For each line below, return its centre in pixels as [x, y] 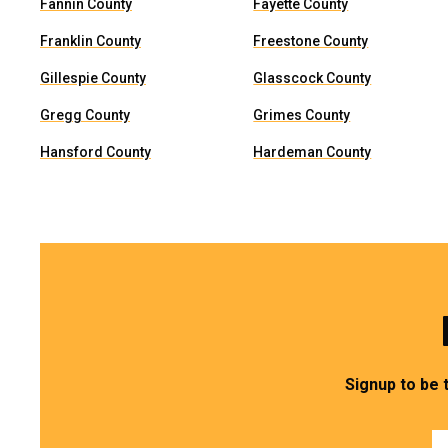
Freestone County [311, 41]
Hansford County [95, 152]
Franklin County [90, 41]
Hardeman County [312, 152]
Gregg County [85, 115]
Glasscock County [312, 78]
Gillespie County [93, 78]
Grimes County [302, 115]
